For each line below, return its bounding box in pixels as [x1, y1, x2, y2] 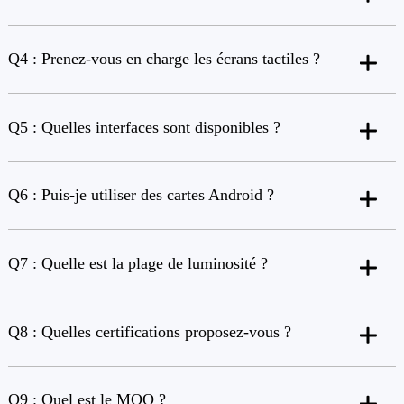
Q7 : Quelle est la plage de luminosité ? [7, 254, 268, 273]
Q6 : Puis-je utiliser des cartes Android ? [7, 186, 274, 205]
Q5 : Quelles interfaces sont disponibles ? [7, 117, 280, 136]
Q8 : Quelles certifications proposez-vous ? [7, 322, 291, 341]
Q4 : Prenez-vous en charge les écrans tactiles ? [7, 50, 320, 69]
